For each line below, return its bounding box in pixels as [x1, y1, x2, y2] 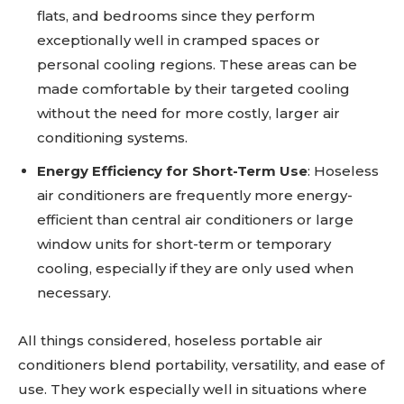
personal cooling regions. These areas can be [37, 56, 357, 74]
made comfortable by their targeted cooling [37, 80, 350, 98]
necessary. [37, 284, 111, 302]
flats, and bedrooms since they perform [37, 7, 315, 25]
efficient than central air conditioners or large [37, 211, 353, 229]
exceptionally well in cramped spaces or [37, 32, 320, 50]
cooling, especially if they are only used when [37, 260, 353, 278]
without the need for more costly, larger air [37, 105, 340, 123]
